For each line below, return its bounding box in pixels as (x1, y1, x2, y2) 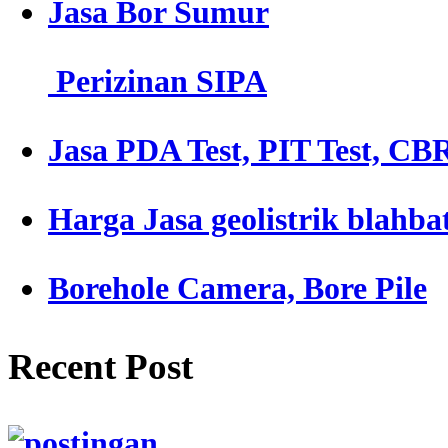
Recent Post (8, 345, 193, 387)
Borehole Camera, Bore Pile (48, 270, 427, 307)
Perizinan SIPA (48, 63, 267, 100)
